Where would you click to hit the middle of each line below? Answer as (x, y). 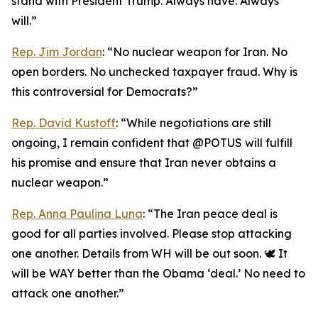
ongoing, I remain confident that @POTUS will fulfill (152, 143)
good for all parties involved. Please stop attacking (152, 234)
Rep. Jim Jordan (57, 52)
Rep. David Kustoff (64, 123)
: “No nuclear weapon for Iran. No (195, 52)
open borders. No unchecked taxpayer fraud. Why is (154, 72)
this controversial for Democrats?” (105, 92)
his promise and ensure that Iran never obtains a (144, 163)
